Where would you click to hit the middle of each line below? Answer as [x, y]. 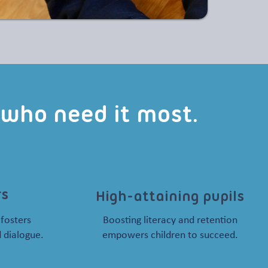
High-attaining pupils [170, 197]
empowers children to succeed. [170, 235]
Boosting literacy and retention [170, 220]
